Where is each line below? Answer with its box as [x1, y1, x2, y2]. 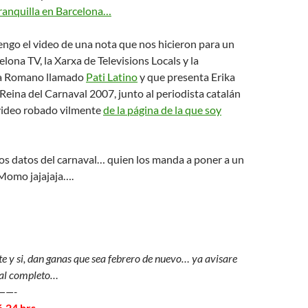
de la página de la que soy [103, 103, 221, 116]
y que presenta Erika [137, 70, 235, 83]
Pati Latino [86, 70, 137, 83]
